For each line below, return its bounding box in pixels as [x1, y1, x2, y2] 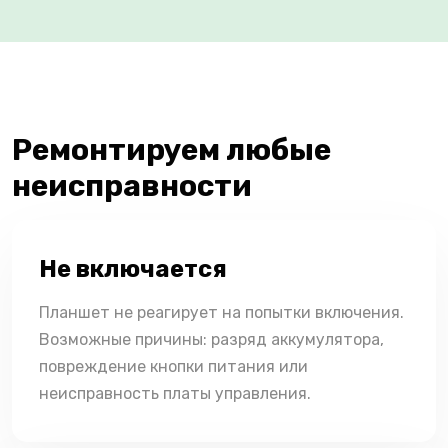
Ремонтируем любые [12, 131, 331, 168]
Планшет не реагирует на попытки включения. [39, 302, 404, 322]
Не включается [39, 254, 227, 283]
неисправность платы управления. [39, 383, 311, 403]
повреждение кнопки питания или [39, 356, 308, 376]
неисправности [12, 167, 252, 204]
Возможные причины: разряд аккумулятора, [39, 329, 384, 349]
